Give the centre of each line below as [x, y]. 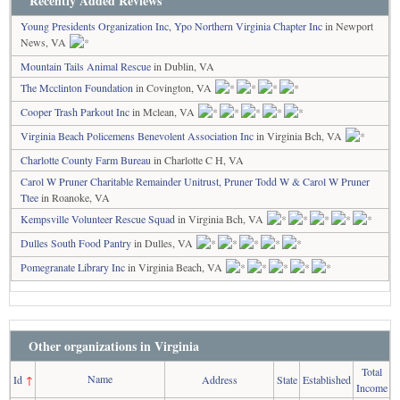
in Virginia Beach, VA [175, 267]
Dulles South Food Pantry [76, 243]
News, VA [45, 42]
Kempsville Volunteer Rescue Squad [98, 219]
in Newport [348, 26]
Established [326, 379]
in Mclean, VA [163, 112]
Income [371, 387]
